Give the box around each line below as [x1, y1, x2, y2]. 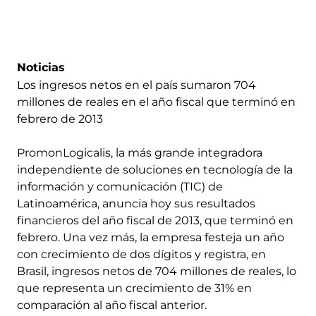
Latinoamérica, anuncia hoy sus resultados [17, 197, 255, 210]
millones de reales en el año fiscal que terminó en [17, 95, 296, 109]
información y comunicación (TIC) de [17, 180, 223, 193]
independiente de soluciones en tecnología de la [17, 163, 293, 176]
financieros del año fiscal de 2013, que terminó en [17, 214, 293, 227]
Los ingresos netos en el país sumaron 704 [17, 78, 256, 92]
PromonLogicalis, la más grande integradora [17, 146, 262, 159]
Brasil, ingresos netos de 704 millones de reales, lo [17, 265, 296, 278]
